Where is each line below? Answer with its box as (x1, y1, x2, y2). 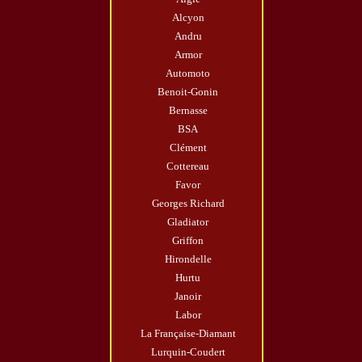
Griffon (172, 234, 204, 246)
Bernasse (168, 103, 208, 116)
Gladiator (167, 215, 208, 228)
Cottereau (166, 159, 209, 172)
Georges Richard (151, 196, 225, 209)
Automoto (166, 66, 210, 79)
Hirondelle (164, 252, 212, 265)
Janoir (175, 289, 201, 302)
